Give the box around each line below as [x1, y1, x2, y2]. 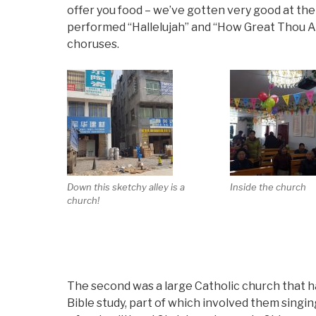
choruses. [67, 37, 119, 51]
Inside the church [229, 181, 306, 193]
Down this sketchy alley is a [67, 181, 185, 193]
